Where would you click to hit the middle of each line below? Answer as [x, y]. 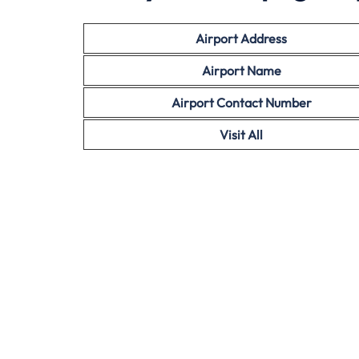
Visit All [241, 135]
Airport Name [241, 71]
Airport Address [241, 38]
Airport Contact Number [241, 103]
